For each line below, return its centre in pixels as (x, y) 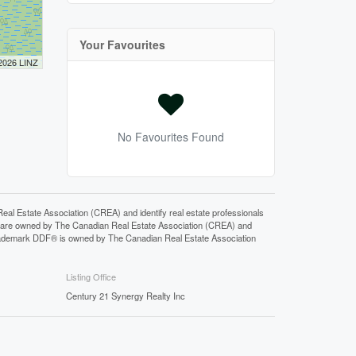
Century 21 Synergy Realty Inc (126, 295)
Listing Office (91, 276)
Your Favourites (122, 44)
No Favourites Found (170, 136)
